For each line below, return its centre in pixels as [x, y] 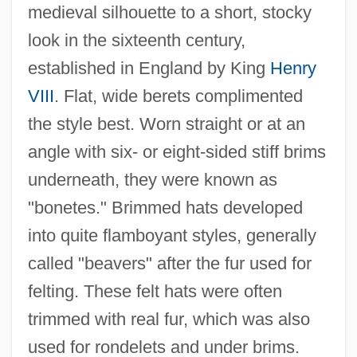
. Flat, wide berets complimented [178, 96]
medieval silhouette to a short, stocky [169, 12]
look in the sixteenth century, [136, 40]
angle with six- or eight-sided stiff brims [177, 151]
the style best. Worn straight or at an [166, 124]
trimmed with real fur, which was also [169, 319]
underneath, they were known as [152, 179]
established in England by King [149, 68]
